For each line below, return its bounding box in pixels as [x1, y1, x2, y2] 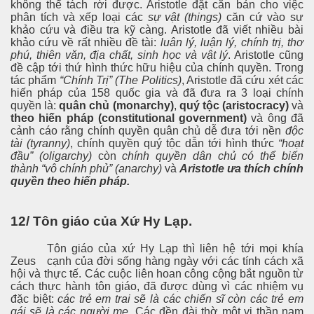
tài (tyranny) [11, 137, 70, 150]
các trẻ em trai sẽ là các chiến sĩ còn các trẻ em [57, 292, 304, 305]
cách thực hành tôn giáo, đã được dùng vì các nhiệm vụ [11, 280, 303, 292]
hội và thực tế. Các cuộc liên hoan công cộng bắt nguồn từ [11, 267, 303, 280]
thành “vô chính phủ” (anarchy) [11, 163, 162, 175]
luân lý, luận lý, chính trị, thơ [160, 36, 304, 49]
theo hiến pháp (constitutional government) [11, 112, 247, 125]
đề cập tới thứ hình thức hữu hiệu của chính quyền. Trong [11, 62, 303, 74]
